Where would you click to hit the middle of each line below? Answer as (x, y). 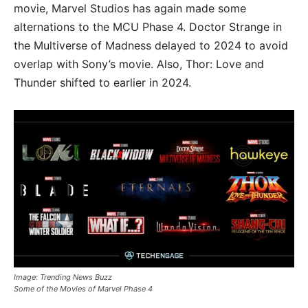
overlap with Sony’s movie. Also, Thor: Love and (139, 64)
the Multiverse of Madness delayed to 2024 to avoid (151, 45)
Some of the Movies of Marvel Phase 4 (83, 289)
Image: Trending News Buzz (63, 277)
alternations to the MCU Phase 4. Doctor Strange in (148, 26)
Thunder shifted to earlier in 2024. (102, 82)
